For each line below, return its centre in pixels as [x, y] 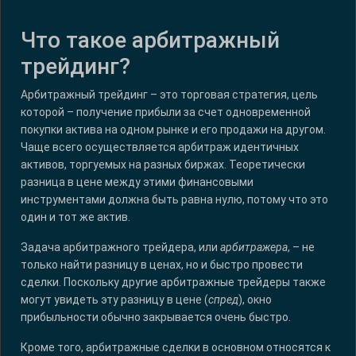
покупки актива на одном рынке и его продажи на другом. [173, 130]
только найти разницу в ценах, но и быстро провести [162, 265]
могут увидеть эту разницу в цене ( [114, 300]
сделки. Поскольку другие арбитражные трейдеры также [173, 282]
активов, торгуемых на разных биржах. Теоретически [163, 165]
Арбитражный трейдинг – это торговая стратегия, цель [169, 95]
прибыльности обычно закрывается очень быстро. [156, 317]
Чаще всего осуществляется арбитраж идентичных [160, 147]
